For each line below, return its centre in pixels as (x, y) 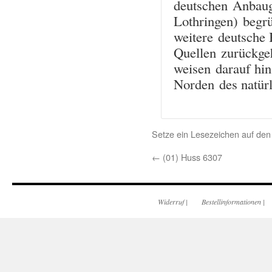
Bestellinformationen (231, 202)
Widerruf (171, 202)
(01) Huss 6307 (191, 157)
